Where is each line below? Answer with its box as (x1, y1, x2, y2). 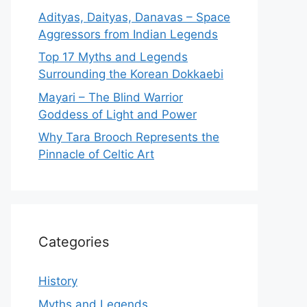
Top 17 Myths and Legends (38, 50, 188, 64)
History (38, 274, 77, 288)
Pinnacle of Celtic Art (38, 147, 154, 162)
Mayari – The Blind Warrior (38, 90, 183, 104)
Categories (38, 234, 109, 251)
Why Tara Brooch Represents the (38, 130, 219, 145)
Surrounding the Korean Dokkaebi (38, 67, 223, 82)
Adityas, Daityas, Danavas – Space (38, 10, 230, 24)
